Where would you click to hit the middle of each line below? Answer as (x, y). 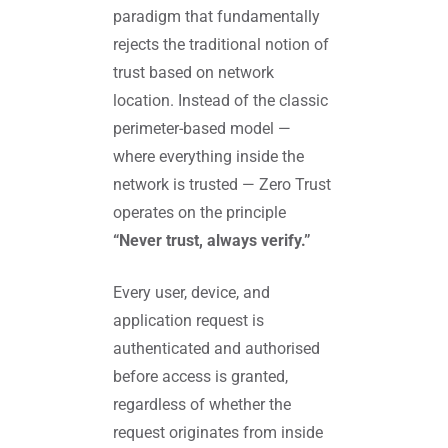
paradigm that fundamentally (216, 17)
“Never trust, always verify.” (211, 241)
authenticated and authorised (216, 349)
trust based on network (193, 73)
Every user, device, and (191, 293)
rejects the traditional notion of (220, 45)
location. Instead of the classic (220, 101)
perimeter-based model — (201, 129)
